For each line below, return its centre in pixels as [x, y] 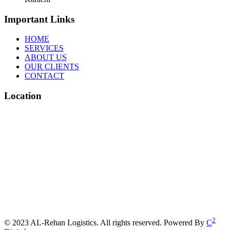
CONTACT [44, 76]
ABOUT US [46, 57]
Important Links [39, 19]
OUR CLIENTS [52, 67]
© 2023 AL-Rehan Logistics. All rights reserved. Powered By [105, 223]
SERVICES [44, 48]
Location [23, 96]
